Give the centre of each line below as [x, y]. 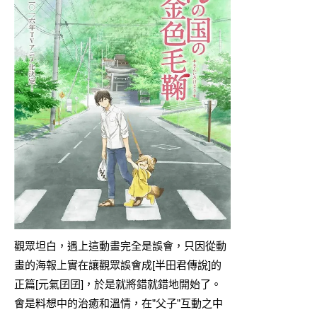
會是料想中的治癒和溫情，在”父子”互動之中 [119, 303]
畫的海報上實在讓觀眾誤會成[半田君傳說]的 [118, 265]
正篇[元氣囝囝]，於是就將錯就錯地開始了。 [118, 284]
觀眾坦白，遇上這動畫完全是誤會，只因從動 [120, 246]
